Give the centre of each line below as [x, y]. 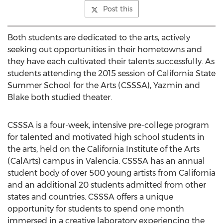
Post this [117, 9]
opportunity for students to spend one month [96, 209]
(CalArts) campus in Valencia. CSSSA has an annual [106, 161]
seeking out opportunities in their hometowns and [105, 50]
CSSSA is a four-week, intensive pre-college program [108, 125]
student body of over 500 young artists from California [111, 173]
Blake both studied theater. [60, 97]
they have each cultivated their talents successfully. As [111, 61]
